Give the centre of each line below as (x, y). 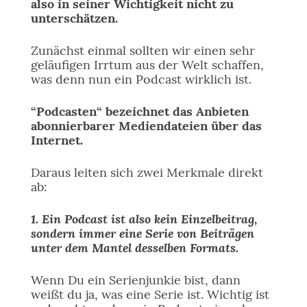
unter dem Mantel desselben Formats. (134, 247)
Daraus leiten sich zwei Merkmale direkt (147, 172)
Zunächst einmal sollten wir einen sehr (143, 50)
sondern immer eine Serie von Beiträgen (142, 233)
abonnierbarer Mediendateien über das (146, 126)
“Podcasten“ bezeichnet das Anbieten (139, 111)
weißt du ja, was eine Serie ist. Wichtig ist (150, 294)
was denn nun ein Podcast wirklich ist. (141, 79)
